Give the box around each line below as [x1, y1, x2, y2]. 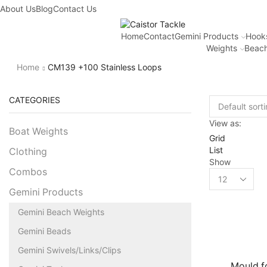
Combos [9, 166, 47, 178]
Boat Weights [9, 125, 68, 137]
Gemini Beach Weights [18, 206, 104, 217]
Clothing [9, 145, 47, 157]
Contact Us [53, 4, 97, 14]
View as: [209, 117, 241, 128]
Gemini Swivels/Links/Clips [18, 244, 121, 255]
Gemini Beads [18, 225, 71, 236]
